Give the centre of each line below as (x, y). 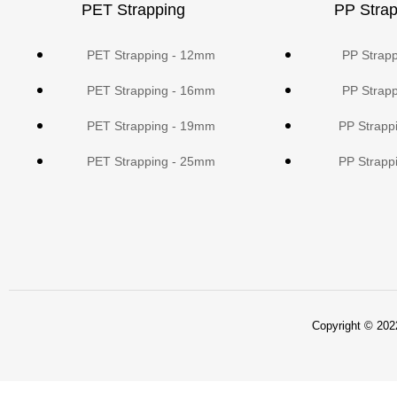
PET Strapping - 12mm (151, 54)
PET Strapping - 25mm (151, 161)
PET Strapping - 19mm (151, 125)
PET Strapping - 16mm (151, 90)
